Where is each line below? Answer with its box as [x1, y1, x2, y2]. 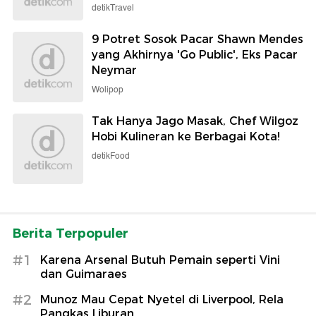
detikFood [92, 149, 130, 163]
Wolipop [92, 83, 123, 97]
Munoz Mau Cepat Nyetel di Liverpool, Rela [40, 292, 284, 306]
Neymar [92, 63, 137, 77]
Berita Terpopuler [13, 225, 128, 241]
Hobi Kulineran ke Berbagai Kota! [92, 129, 280, 143]
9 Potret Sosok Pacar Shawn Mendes [92, 32, 303, 46]
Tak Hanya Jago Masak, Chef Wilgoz [92, 114, 298, 128]
